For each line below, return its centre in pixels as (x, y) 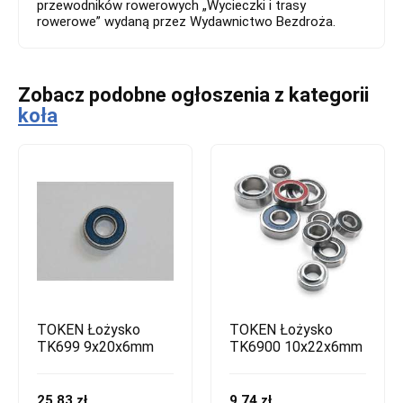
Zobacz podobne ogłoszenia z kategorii (193, 94)
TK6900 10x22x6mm (296, 346)
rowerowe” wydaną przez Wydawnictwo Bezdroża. (186, 21)
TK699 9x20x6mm (95, 346)
